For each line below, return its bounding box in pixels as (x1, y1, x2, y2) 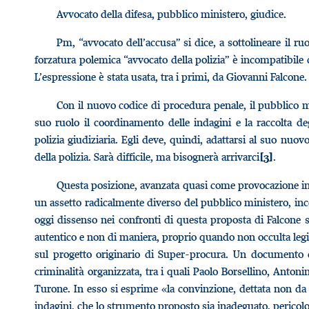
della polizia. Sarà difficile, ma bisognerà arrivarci (34, 150, 259, 163)
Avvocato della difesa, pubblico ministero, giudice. (57, 7, 286, 21)
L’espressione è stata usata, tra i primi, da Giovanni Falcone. (34, 70, 307, 83)
